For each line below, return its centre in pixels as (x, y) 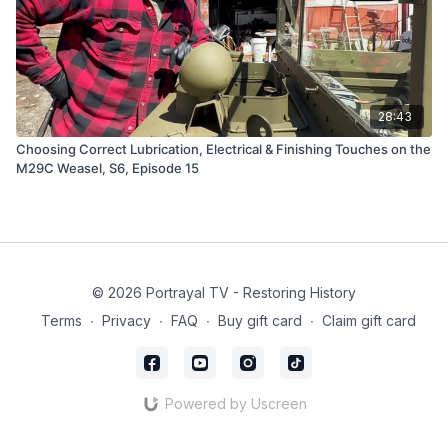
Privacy (126, 320)
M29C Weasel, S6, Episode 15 (107, 167)
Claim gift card (368, 320)
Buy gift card (259, 320)
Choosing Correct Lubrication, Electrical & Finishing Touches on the (223, 148)
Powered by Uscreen (235, 403)
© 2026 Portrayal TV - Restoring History (224, 292)
